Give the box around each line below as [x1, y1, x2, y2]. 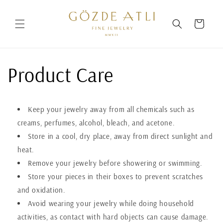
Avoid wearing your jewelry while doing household [28, 199, 194, 209]
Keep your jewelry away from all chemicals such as [28, 105, 195, 114]
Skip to [14, 1, 39, 11]
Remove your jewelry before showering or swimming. [28, 158, 203, 168]
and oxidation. [17, 185, 66, 195]
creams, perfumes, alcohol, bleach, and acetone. [17, 118, 175, 128]
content [14, 10, 41, 20]
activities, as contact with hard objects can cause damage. [17, 212, 209, 222]
